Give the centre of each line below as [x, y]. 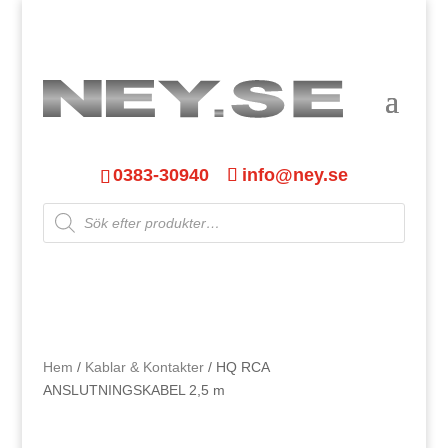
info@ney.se [294, 175]
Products [69, 208]
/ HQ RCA [236, 366]
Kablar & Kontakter [144, 366]
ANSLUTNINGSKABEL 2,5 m [133, 389]
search [63, 222]
